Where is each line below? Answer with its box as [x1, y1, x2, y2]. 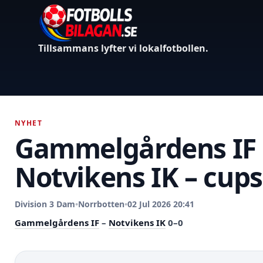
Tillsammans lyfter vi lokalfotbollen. [38, 41, 208, 55]
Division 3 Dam [15, 198, 75, 210]
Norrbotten [78, 198, 124, 210]
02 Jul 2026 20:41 [127, 198, 194, 210]
